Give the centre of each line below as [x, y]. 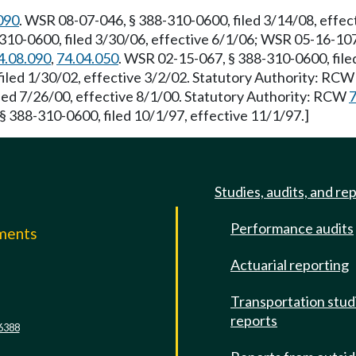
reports [254, 320]
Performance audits [292, 228]
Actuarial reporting [290, 265]
